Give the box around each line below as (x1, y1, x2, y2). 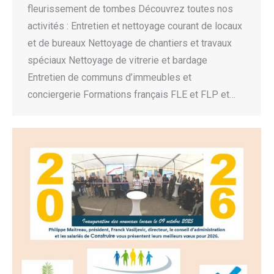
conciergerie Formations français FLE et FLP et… (28, 89, 235, 101)
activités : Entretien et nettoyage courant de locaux (28, 20, 242, 32)
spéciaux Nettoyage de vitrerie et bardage (28, 54, 207, 67)
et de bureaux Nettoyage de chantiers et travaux (28, 37, 232, 50)
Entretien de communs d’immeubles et (28, 72, 191, 84)
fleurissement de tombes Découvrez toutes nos (28, 3, 233, 15)
